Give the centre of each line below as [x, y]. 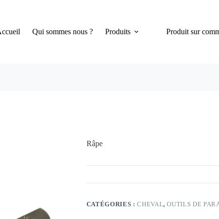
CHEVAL [150, 204]
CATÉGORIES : [112, 204]
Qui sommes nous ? [63, 32]
